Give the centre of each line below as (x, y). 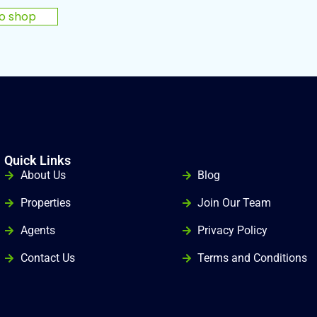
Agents (38, 230)
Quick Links (38, 160)
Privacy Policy (233, 230)
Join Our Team (235, 203)
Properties (45, 203)
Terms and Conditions (253, 258)
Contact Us (47, 258)
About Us (43, 175)
